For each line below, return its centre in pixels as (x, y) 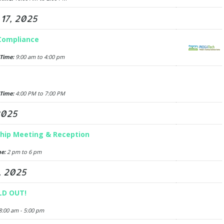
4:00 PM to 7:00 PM (39, 93)
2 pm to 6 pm (23, 152)
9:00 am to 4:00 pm (39, 57)
